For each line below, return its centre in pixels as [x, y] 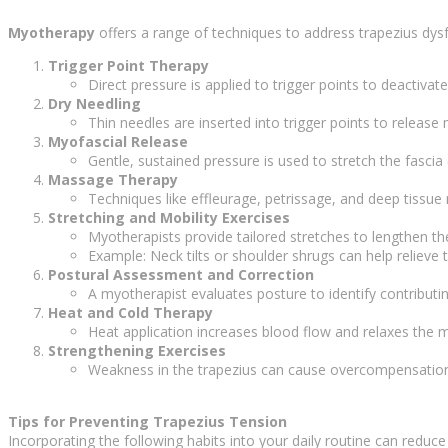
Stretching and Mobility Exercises [169, 218]
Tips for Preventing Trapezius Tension [147, 422]
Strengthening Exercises [137, 351]
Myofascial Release [118, 142]
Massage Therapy [113, 180]
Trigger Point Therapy [128, 66]
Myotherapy [51, 33]
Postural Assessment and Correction [181, 275]
